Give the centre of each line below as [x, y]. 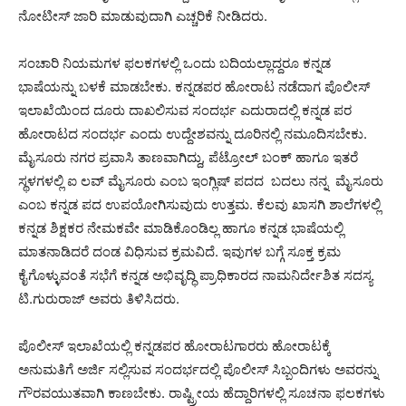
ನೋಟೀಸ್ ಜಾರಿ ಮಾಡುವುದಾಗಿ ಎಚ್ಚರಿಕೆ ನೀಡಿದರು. [143, 16]
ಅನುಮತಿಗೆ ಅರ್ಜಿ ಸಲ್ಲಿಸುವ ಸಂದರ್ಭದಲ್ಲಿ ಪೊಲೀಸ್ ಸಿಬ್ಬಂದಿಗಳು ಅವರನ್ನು [198, 370]
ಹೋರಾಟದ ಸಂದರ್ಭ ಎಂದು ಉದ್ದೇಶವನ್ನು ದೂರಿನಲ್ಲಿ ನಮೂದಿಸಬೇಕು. [193, 134]
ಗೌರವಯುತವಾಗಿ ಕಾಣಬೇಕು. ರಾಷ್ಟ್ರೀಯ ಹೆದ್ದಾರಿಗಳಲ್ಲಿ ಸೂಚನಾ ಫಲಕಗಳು [202, 393]
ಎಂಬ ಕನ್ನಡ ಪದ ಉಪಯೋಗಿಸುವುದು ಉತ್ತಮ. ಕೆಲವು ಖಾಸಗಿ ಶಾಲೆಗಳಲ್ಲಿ [199, 205]
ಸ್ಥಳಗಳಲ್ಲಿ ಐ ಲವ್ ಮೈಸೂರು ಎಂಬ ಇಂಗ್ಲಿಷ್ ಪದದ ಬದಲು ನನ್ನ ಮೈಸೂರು [201, 181]
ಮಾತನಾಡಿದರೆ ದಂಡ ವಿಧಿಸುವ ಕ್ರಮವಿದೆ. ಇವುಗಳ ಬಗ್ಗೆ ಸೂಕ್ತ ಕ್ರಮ [179, 252]
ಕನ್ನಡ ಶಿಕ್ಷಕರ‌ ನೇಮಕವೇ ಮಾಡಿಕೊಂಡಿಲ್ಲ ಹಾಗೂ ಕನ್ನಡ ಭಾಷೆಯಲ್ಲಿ [181, 228]
